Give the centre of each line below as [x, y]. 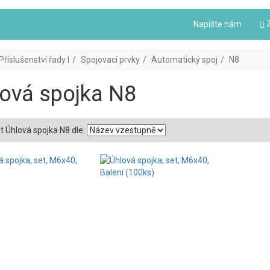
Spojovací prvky [110, 60]
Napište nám [218, 24]
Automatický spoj [184, 60]
